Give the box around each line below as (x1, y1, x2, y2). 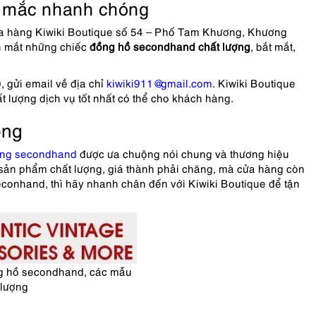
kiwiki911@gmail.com (107, 75, 212, 90)
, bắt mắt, (250, 39, 296, 53)
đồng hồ (87, 39, 130, 53)
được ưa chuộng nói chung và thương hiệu (77, 146, 289, 160)
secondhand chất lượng (130, 39, 250, 53)
